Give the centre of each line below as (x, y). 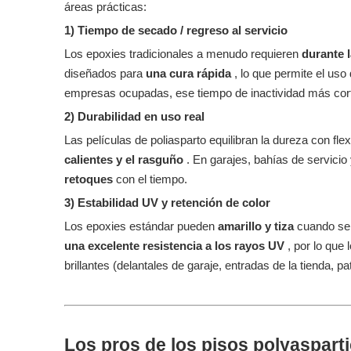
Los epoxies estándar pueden (141, 226)
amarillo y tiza (257, 226)
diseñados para (105, 73)
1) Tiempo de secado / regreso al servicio (176, 30)
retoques (90, 179)
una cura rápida (190, 73)
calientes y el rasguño (125, 159)
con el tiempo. (152, 179)
